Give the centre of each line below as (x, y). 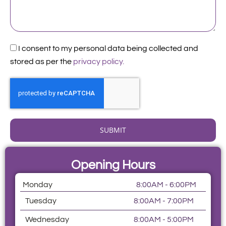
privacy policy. (99, 62)
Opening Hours (113, 165)
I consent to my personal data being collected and (108, 49)
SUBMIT (113, 130)
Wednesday (47, 220)
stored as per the (42, 62)
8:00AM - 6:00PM (166, 185)
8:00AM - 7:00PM (164, 201)
